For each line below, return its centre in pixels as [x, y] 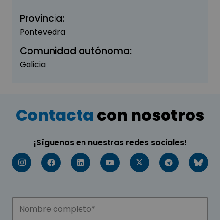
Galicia [33, 64]
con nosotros [149, 115]
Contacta [55, 115]
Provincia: [42, 18]
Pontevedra [42, 32]
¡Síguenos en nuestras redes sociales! [110, 142]
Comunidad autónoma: [76, 51]
